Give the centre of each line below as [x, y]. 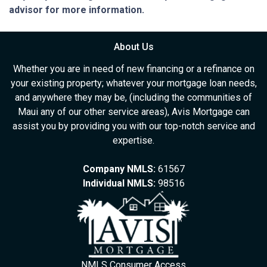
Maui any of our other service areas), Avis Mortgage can [133, 112]
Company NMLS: [119, 169]
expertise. [133, 141]
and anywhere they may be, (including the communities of [133, 98]
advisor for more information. [77, 10]
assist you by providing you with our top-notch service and [133, 126]
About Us [133, 47]
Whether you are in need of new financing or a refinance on [133, 69]
